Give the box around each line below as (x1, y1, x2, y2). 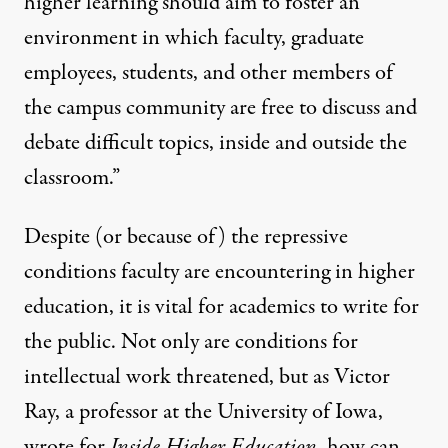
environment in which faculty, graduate (24, 21, 364, 54)
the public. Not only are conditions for (24, 325, 358, 358)
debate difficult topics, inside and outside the (24, 126, 407, 159)
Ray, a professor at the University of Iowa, (24, 395, 383, 428)
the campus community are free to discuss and (24, 91, 417, 124)
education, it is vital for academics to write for (24, 290, 419, 323)
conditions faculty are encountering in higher (24, 255, 415, 288)
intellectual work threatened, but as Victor (24, 360, 390, 393)
